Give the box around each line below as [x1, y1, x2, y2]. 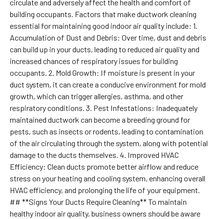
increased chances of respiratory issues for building [9, 56, 178, 66]
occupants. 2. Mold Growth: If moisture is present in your [9, 67, 195, 77]
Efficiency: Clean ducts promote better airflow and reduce [9, 161, 198, 171]
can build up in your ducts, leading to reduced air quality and [9, 44, 199, 54]
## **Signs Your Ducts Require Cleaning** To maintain [9, 197, 187, 206]
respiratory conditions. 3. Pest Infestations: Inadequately [9, 103, 197, 112]
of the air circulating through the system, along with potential [9, 138, 208, 148]
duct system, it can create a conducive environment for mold [9, 79, 206, 89]
